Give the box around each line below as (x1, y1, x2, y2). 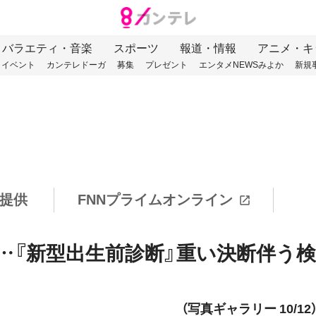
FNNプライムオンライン (77, 192, 233, 207)
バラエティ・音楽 (2, 42, 92, 55)
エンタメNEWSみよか (198, 60, 284, 71)
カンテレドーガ (46, 60, 106, 71)
